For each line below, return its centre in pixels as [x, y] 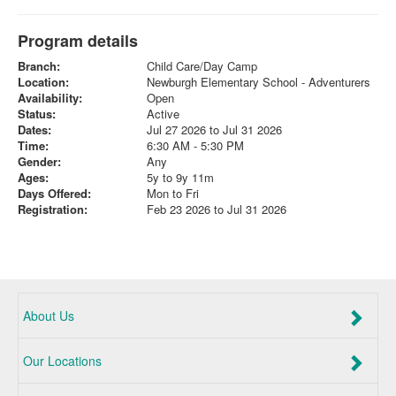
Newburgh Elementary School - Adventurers [258, 82]
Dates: [34, 129]
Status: [37, 114]
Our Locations [62, 361]
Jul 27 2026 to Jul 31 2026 [214, 129]
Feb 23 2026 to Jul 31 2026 [216, 209]
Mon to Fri [172, 193]
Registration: [53, 209]
